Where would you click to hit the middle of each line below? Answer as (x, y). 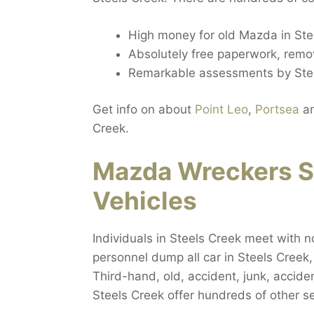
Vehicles (145, 200)
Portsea (277, 110)
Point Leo (221, 110)
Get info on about (144, 110)
